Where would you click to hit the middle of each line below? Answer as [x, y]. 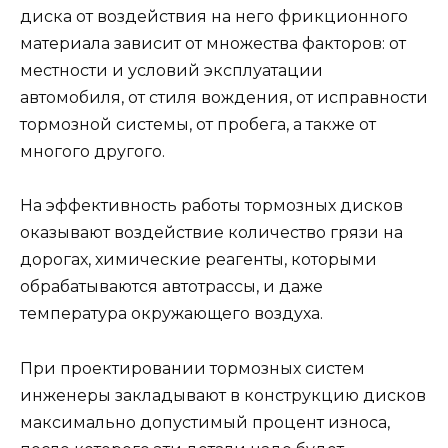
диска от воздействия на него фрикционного [214, 17]
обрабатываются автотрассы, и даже [171, 287]
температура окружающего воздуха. [171, 314]
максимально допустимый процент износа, [205, 422]
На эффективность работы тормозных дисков [211, 206]
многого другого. [92, 152]
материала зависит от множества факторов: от [213, 44]
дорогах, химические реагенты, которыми [198, 260]
